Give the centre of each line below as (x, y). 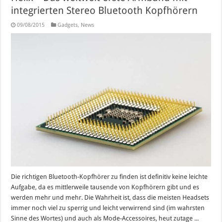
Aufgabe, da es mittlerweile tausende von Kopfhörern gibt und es (105, 187)
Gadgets (68, 25)
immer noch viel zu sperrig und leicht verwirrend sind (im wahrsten (108, 208)
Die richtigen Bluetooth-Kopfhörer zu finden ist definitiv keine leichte (110, 177)
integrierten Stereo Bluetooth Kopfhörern (105, 11)
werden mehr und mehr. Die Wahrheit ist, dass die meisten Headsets (110, 198)
